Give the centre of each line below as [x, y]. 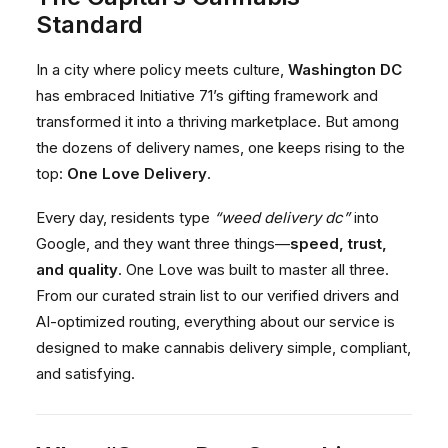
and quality [77, 269]
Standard [89, 24]
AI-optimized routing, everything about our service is [215, 321]
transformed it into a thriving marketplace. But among [217, 121]
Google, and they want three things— [163, 243]
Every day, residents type [125, 217]
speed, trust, [338, 243]
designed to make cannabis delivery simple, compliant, [223, 347]
